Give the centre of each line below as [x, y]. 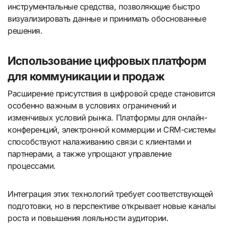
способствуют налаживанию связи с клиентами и [99, 141]
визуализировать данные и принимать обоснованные [107, 19]
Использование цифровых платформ [107, 61]
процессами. [32, 165]
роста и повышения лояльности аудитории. [88, 218]
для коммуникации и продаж [86, 76]
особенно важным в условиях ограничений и [92, 105]
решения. [25, 31]
